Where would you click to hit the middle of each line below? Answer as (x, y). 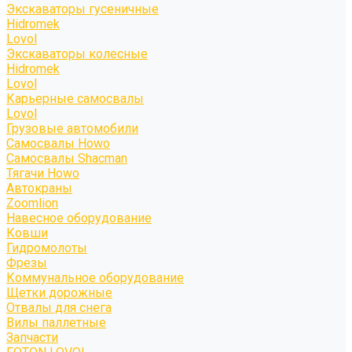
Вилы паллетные (56, 323)
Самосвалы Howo (58, 143)
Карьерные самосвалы (75, 99)
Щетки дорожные (59, 293)
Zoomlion (32, 203)
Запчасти (32, 337)
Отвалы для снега (59, 308)
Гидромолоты (47, 248)
